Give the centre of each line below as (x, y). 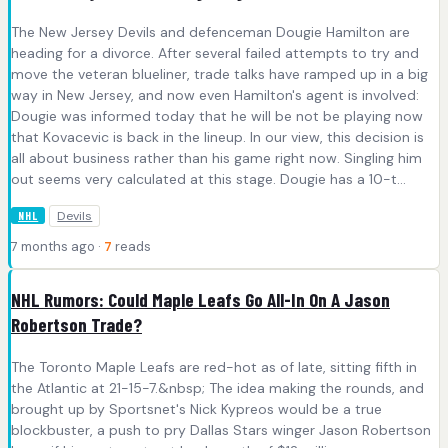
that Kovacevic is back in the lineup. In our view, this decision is (217, 136)
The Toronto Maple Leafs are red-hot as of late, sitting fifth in (214, 367)
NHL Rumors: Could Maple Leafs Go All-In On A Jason (200, 300)
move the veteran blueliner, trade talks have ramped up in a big (219, 73)
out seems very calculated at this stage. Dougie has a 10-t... (208, 178)
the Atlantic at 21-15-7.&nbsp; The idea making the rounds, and (217, 388)
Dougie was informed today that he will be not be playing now (217, 115)
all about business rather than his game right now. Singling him (216, 157)
